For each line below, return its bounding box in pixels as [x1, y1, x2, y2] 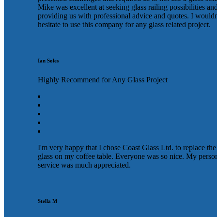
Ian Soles [38, 58, 59, 64]
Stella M [38, 198, 57, 204]
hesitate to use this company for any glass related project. [38, 20, 211, 29]
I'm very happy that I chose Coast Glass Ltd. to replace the [38, 143, 216, 152]
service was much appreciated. [38, 161, 131, 170]
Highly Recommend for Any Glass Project [38, 76, 168, 84]
